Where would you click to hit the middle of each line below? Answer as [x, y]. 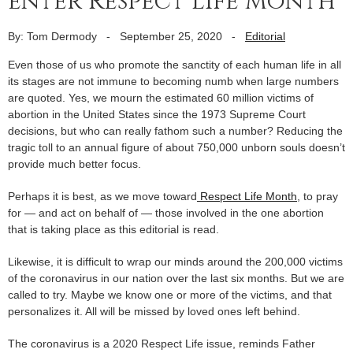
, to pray [318, 196]
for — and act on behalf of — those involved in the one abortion [166, 212]
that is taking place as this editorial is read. [113, 229]
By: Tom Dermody [52, 36]
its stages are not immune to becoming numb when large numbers [173, 81]
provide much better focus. [74, 163]
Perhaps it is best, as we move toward [102, 196]
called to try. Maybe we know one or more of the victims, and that [170, 294]
